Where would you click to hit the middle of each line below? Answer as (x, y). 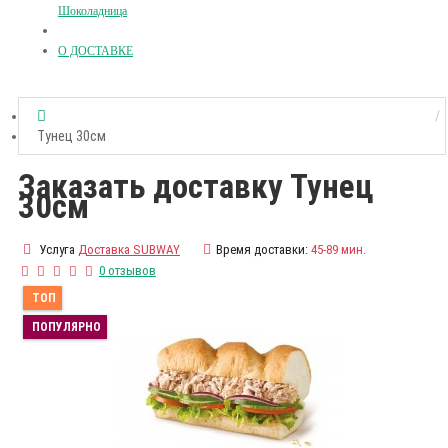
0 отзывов (127, 271)
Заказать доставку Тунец (195, 187)
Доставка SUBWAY (129, 250)
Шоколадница (92, 11)
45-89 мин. (338, 250)
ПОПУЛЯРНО (66, 327)
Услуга (55, 250)
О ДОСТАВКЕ (95, 51)
